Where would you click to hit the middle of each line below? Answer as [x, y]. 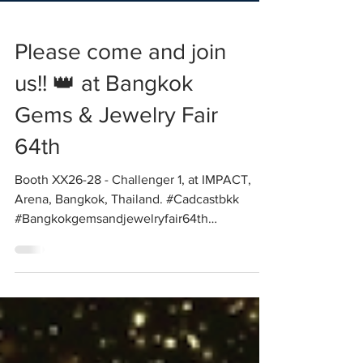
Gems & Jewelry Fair [116, 163]
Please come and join [120, 100]
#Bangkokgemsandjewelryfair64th [111, 267]
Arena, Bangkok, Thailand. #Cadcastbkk [127, 248]
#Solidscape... [54, 286]
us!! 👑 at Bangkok [104, 132]
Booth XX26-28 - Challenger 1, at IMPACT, [133, 228]
